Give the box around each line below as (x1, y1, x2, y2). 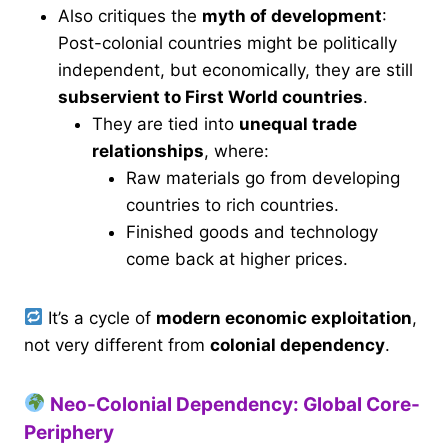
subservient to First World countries (58, 86, 363, 107)
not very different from (24, 334, 210, 355)
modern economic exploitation (156, 307, 413, 328)
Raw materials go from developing (126, 167, 400, 188)
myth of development (202, 5, 382, 26)
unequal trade (239, 113, 357, 134)
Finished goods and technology (126, 221, 378, 242)
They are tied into (92, 113, 239, 134)
